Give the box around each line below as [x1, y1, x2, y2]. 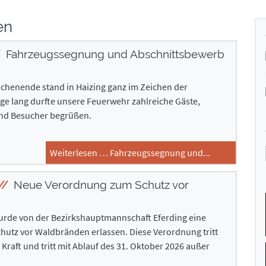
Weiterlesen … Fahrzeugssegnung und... [50, 147, 210, 159]
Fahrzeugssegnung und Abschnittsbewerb [2, 47, 224, 61]
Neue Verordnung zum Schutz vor [10, 178, 189, 191]
